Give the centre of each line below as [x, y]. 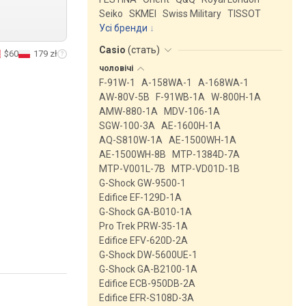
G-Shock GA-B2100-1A [148, 269]
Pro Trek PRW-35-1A [143, 226]
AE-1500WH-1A [203, 140]
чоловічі [117, 68]
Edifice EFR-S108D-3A [147, 298]
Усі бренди [123, 28]
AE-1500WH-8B [133, 154]
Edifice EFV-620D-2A [143, 240]
